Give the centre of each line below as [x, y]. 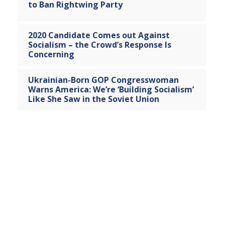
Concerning [51, 54]
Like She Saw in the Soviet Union [93, 99]
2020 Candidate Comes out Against [99, 35]
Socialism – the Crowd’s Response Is [99, 45]
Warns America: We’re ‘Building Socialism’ [111, 90]
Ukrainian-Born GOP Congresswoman [103, 80]
